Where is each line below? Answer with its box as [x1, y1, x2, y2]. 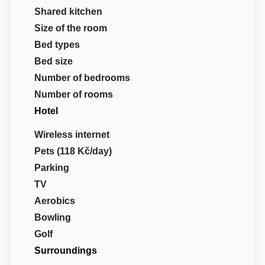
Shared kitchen [34, 6, 103, 17]
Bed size [34, 56, 73, 66]
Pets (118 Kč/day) [34, 146, 112, 156]
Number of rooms [34, 89, 114, 99]
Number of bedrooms [34, 72, 131, 83]
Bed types [34, 39, 80, 50]
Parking [34, 162, 70, 173]
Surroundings [34, 245, 98, 256]
